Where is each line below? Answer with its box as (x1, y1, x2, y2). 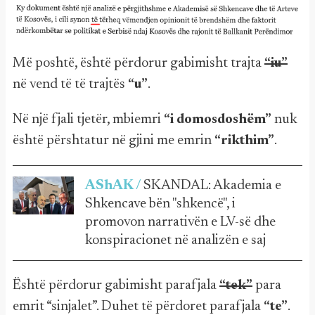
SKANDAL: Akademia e (143, 179, 281, 193)
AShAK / (85, 179, 143, 193)
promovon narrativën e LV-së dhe (85, 215, 276, 230)
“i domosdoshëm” (164, 112, 271, 127)
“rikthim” (214, 134, 274, 148)
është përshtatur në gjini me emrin (13, 134, 214, 148)
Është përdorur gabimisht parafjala (13, 278, 219, 293)
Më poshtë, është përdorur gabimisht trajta (13, 56, 264, 71)
